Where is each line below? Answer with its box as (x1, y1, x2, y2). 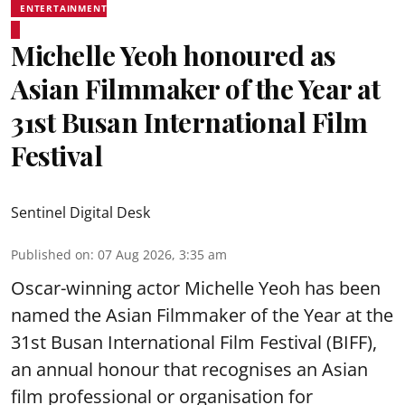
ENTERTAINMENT (20, 2, 108, 14)
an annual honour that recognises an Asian (11, 357, 368, 381)
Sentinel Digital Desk (11, 202, 150, 222)
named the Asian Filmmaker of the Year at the (11, 303, 393, 327)
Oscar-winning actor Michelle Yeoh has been (11, 276, 381, 300)
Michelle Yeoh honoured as (11, 37, 336, 73)
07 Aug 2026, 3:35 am (98, 246, 227, 263)
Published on (11, 246, 90, 263)
